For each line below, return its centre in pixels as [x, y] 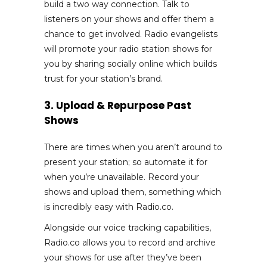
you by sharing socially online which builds [131, 63]
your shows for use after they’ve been [123, 257]
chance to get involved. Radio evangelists [131, 34]
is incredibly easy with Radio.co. [109, 207]
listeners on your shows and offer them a [129, 19]
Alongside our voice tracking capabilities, [128, 227]
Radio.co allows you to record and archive [130, 242]
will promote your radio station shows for [128, 49]
